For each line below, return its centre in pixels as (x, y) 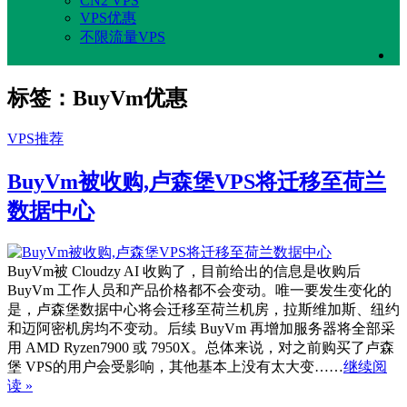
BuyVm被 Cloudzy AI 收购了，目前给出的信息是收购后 (184, 272)
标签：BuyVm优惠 (97, 98)
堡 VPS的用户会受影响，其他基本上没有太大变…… (175, 367)
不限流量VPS (123, 36)
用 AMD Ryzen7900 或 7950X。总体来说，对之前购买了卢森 (201, 348)
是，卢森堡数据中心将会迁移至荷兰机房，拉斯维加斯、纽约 (203, 310)
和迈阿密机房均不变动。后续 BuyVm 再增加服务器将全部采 (201, 329)
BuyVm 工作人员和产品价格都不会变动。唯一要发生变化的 (199, 291)
